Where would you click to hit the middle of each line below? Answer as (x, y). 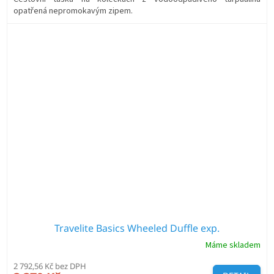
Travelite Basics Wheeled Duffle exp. (137, 228)
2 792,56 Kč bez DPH (50, 266)
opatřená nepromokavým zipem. (73, 11)
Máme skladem (233, 245)
